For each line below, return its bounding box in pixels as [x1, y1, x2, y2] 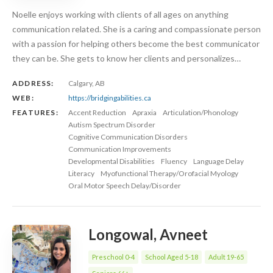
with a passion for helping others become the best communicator [12, 38, 260, 49]
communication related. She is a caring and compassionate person [12, 23, 261, 34]
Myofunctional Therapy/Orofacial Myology [101, 168, 238, 178]
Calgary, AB [68, 78, 105, 88]
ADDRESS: [12, 78, 54, 88]
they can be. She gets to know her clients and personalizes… [12, 52, 241, 63]
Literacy [68, 168, 94, 178]
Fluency [161, 156, 187, 166]
